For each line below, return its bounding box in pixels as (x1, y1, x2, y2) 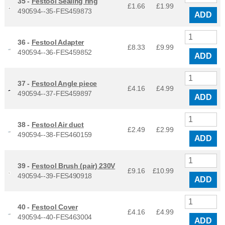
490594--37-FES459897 (18, 89, 92, 97)
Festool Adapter (31, 38, 84, 46)
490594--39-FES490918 (18, 171, 92, 180)
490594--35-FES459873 (18, 7, 92, 15)
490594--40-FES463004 (18, 212, 92, 221)
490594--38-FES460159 (18, 130, 92, 139)
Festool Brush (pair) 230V (31, 161, 116, 170)
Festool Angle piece (31, 79, 97, 87)
